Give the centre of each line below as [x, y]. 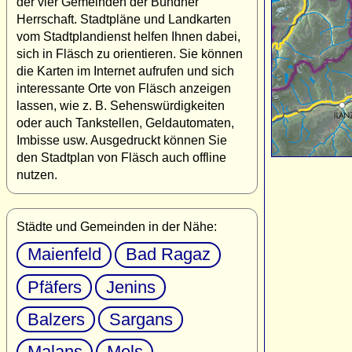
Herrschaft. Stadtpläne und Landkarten [124, 19]
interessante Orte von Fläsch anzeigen [124, 88]
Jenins [130, 287]
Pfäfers [54, 287]
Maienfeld [64, 255]
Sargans [141, 319]
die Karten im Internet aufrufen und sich [125, 71]
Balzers [56, 319]
